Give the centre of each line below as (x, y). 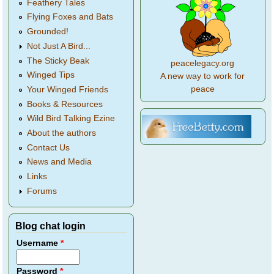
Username (39, 243)
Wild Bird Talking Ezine (71, 119)
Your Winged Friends (68, 89)
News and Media (60, 162)
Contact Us (49, 147)
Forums (42, 191)
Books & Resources (65, 104)
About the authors (62, 133)
